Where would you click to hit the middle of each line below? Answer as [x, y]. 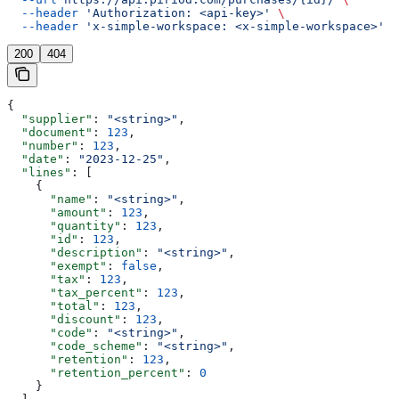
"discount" [64, 319]
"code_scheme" [75, 346]
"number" [43, 145]
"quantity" [64, 225]
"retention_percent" [96, 372]
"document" [50, 132]
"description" [75, 252]
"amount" [57, 212]
